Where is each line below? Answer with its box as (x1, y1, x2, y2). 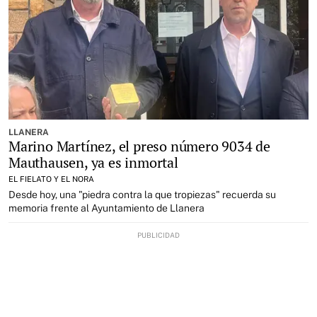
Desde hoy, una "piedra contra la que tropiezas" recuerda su (8, 188, 276, 200)
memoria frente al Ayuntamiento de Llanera (8, 202, 204, 214)
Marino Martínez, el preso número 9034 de (8, 136, 270, 156)
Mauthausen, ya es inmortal (8, 152, 178, 172)
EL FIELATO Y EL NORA (8, 174, 94, 183)
